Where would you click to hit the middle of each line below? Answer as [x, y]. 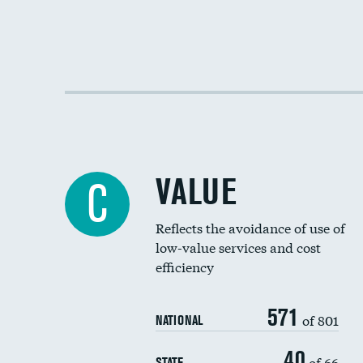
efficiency [185, 266]
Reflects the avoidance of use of [250, 227]
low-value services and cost [238, 247]
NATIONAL [179, 320]
